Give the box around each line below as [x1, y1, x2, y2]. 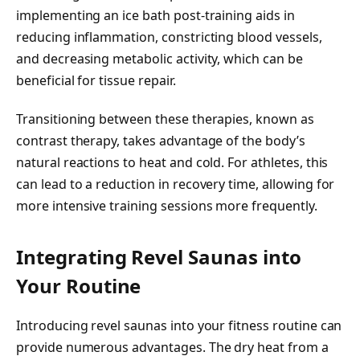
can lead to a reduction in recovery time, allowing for [16, 174, 335, 193]
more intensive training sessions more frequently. [16, 196, 317, 215]
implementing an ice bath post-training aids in [16, 6, 295, 25]
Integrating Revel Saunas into [16, 243, 301, 271]
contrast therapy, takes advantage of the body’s [16, 131, 305, 149]
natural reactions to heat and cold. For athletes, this [16, 153, 329, 171]
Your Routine [16, 272, 141, 300]
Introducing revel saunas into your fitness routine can [16, 317, 342, 335]
